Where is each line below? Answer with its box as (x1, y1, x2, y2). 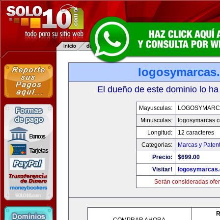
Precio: (152, 154, 172, 161)
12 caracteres (178, 129, 214, 136)
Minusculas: (140, 117, 172, 124)
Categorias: (141, 141, 172, 148)
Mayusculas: (139, 105, 172, 111)
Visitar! (152, 166, 172, 173)
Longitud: (147, 129, 172, 136)
